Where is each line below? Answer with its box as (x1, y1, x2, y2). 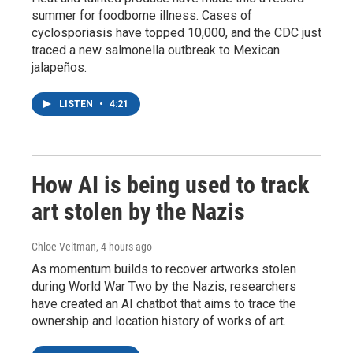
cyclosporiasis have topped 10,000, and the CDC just (32, 25, 321, 40)
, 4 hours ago (96, 240, 152, 253)
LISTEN (59, 98, 95, 110)
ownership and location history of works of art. (32, 314, 286, 329)
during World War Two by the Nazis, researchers (32, 279, 296, 294)
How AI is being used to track (32, 171, 309, 199)
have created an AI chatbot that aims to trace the (32, 296, 296, 311)
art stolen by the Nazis (32, 198, 245, 225)
